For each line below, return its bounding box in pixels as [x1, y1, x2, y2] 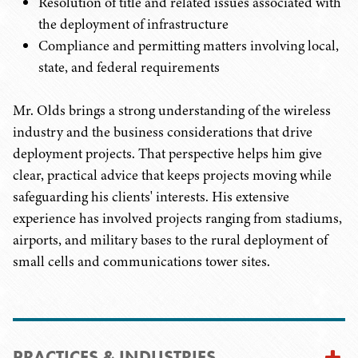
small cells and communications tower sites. [13, 252, 270, 271]
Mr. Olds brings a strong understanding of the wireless [13, 101, 331, 120]
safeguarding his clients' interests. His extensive [13, 187, 289, 206]
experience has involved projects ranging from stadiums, [13, 209, 342, 228]
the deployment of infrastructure [38, 14, 229, 34]
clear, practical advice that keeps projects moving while [13, 165, 332, 185]
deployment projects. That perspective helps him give [13, 144, 322, 163]
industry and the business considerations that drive [13, 122, 312, 141]
